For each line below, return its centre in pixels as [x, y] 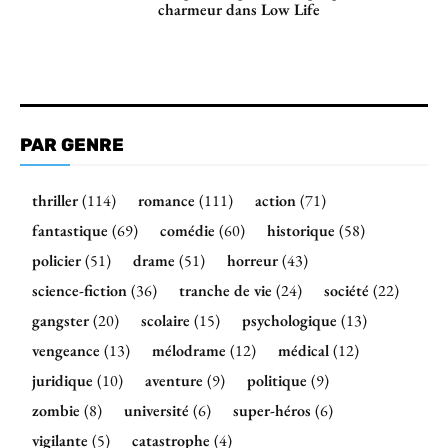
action [275, 200]
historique [301, 230]
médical [303, 350]
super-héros [272, 410]
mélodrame [189, 350]
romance [166, 200]
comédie [187, 230]
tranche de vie [225, 290]
